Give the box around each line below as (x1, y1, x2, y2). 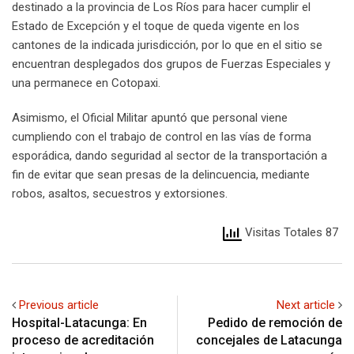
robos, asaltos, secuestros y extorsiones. (12, 186, 228, 201)
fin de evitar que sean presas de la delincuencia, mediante (12, 168, 310, 183)
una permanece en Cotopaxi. (12, 76, 160, 91)
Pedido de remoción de (208, 314, 342, 330)
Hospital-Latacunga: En (12, 314, 147, 330)
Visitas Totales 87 (242, 225, 338, 240)
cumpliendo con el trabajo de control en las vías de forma (12, 130, 311, 145)
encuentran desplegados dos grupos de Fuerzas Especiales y (12, 57, 330, 72)
